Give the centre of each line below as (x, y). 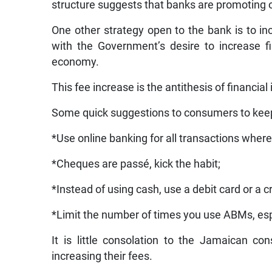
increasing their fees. (102, 256)
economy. (76, 62)
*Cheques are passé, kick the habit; (136, 164)
